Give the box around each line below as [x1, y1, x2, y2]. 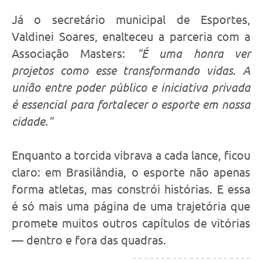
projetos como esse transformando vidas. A [12, 63, 250, 77]
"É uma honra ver [136, 46, 251, 60]
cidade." [12, 114, 53, 128]
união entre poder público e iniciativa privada [12, 80, 250, 94]
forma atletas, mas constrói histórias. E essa [12, 182, 250, 196]
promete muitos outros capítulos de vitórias [12, 216, 250, 230]
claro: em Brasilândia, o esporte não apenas [12, 165, 250, 179]
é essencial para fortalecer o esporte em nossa [12, 97, 250, 111]
